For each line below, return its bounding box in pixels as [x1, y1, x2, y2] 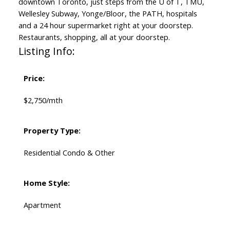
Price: [23, 73, 45, 84]
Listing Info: [18, 44, 75, 59]
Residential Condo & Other [23, 147, 115, 158]
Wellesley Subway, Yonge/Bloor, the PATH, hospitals [18, 8, 197, 19]
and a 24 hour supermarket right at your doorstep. [18, 20, 193, 31]
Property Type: [23, 125, 81, 136]
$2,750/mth [23, 95, 63, 106]
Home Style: [23, 178, 70, 188]
